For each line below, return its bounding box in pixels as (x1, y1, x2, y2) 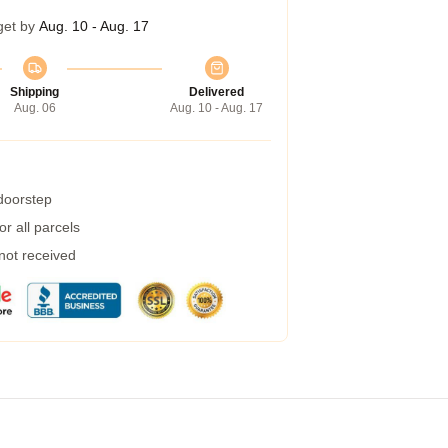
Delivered (189, 85, 244, 99)
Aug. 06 (13, 101, 56, 115)
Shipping (10, 85, 59, 99)
